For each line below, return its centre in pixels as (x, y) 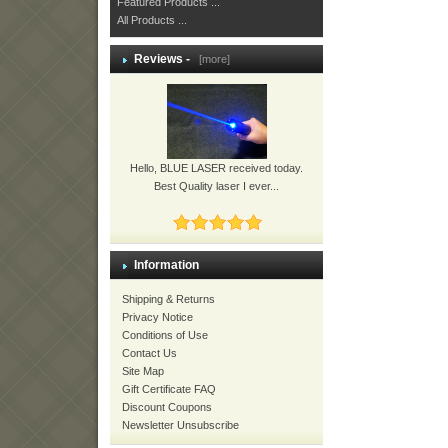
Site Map (143, 371)
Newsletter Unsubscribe (180, 425)
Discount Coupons (167, 407)
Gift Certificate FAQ (169, 389)
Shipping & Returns (168, 299)
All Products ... (152, 20)
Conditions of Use (165, 335)
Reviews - (163, 59)
